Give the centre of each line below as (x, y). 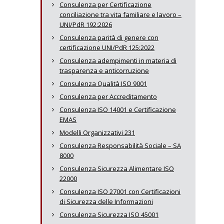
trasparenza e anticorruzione (104, 70)
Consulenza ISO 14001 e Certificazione (118, 109)
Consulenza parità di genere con (109, 37)
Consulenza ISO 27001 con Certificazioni (120, 191)
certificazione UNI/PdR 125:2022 (107, 47)
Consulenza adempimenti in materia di (118, 60)
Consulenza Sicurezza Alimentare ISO (117, 168)
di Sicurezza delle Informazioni (106, 201)
